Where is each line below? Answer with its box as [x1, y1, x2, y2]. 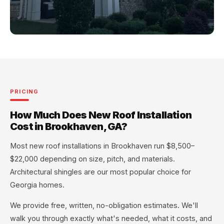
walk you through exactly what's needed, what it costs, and [10, 213, 212, 222]
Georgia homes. [10, 180, 64, 189]
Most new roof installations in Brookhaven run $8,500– [10, 141, 194, 150]
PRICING [10, 88, 39, 95]
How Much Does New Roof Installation [10, 108, 192, 121]
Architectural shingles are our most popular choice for [10, 167, 191, 176]
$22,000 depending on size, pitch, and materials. [10, 154, 175, 163]
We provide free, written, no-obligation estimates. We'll [10, 200, 198, 209]
